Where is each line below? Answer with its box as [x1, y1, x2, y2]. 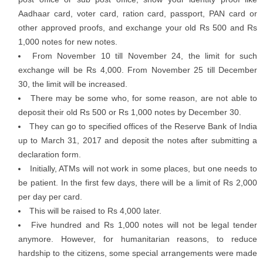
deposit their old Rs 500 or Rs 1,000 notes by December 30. [18, 107, 241, 117]
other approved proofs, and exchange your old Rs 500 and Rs [18, 23, 257, 32]
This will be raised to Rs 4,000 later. [29, 206, 161, 215]
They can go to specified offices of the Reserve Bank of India [29, 122, 258, 131]
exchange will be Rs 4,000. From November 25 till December [18, 65, 257, 75]
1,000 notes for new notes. [18, 37, 117, 46]
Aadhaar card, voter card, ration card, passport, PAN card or [18, 9, 257, 18]
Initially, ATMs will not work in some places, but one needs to [29, 164, 258, 173]
